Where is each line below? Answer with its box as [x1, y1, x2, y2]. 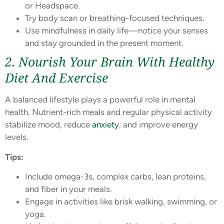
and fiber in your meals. [25, 184, 112, 194]
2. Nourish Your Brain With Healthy [5, 53, 214, 70]
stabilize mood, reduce [5, 119, 92, 130]
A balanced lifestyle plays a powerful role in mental [5, 94, 195, 105]
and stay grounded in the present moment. [25, 38, 183, 48]
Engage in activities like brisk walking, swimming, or [25, 196, 217, 207]
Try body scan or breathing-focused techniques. [25, 13, 204, 23]
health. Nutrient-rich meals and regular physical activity [5, 107, 212, 117]
